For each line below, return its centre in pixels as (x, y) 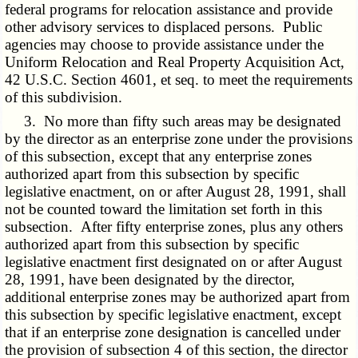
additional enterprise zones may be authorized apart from (178, 297)
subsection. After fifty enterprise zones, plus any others (174, 227)
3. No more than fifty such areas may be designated (173, 121)
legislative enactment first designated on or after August (174, 262)
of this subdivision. (64, 97)
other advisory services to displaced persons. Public (164, 27)
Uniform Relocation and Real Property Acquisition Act (173, 62)
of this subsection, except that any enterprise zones (159, 157)
